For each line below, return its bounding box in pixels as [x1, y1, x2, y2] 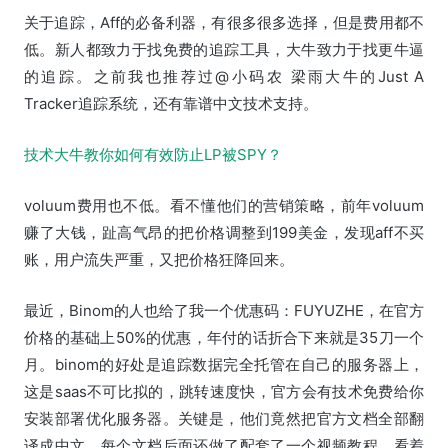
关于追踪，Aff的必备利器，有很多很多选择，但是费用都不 [24, 13, 424, 33]
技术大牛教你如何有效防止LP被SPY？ [24, 145, 282, 165]
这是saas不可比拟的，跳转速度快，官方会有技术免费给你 [24, 382, 424, 402]
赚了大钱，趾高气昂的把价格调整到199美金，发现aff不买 [24, 223, 424, 243]
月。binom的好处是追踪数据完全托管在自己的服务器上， [24, 355, 424, 375]
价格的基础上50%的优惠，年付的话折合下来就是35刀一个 [24, 328, 424, 348]
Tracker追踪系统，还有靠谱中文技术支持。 [24, 94, 318, 114]
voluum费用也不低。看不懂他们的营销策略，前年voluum [24, 196, 424, 216]
